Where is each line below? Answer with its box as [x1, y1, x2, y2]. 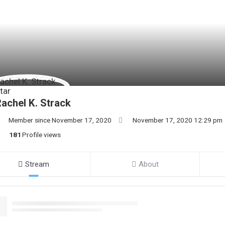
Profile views [22, 131, 61, 139]
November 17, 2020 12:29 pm [132, 116, 222, 124]
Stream [25, 160, 49, 169]
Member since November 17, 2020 [9, 116, 112, 124]
